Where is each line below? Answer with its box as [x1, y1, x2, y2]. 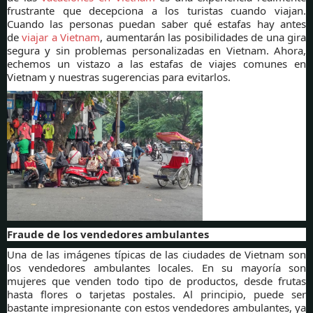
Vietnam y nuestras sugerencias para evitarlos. [7, 69, 231, 84]
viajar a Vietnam [22, 29, 101, 44]
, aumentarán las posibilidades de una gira [100, 29, 307, 44]
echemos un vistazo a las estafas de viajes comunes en [7, 56, 306, 71]
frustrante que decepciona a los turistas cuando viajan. [7, 3, 306, 17]
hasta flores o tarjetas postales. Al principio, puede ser [7, 287, 306, 302]
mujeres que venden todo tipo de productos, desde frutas [7, 274, 306, 289]
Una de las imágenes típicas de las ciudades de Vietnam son [7, 247, 306, 262]
